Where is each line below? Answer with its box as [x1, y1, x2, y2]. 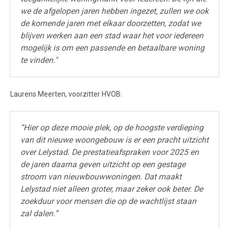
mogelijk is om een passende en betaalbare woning [20, 43, 204, 53]
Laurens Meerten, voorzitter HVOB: [10, 89, 122, 98]
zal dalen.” [20, 208, 58, 218]
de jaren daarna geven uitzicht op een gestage [20, 159, 186, 169]
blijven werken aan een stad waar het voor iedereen [20, 31, 203, 41]
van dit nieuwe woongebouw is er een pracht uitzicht [20, 134, 209, 145]
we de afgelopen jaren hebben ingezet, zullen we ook [20, 6, 209, 16]
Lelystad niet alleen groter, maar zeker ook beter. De [20, 184, 203, 194]
